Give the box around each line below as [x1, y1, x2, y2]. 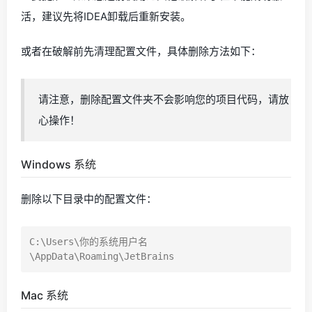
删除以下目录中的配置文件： [21, 192, 157, 205]
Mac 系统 [21, 288, 68, 302]
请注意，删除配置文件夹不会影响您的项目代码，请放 [38, 92, 289, 106]
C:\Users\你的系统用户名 [29, 235, 148, 247]
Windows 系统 [21, 157, 96, 171]
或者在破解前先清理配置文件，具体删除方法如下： [21, 44, 261, 58]
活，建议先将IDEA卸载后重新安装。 [21, 9, 191, 23]
